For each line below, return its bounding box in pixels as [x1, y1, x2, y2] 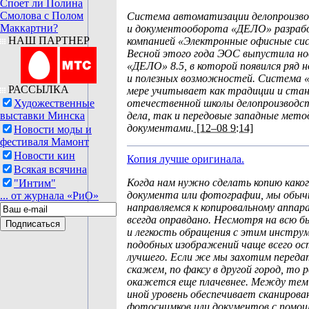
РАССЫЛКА [6, 83, 69, 95]
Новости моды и [14, 123, 92, 135]
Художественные [14, 97, 94, 109]
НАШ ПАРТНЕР [6, 34, 90, 46]
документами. [127, 122, 194, 134]
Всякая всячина [14, 163, 87, 175]
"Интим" [14, 177, 56, 189]
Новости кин [14, 150, 75, 161]
